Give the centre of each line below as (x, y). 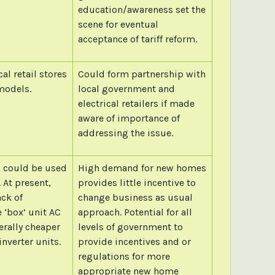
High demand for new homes (142, 168)
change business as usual (135, 197)
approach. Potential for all (135, 212)
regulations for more (124, 256)
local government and (126, 88)
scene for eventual (118, 24)
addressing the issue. (125, 133)
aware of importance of (129, 118)
